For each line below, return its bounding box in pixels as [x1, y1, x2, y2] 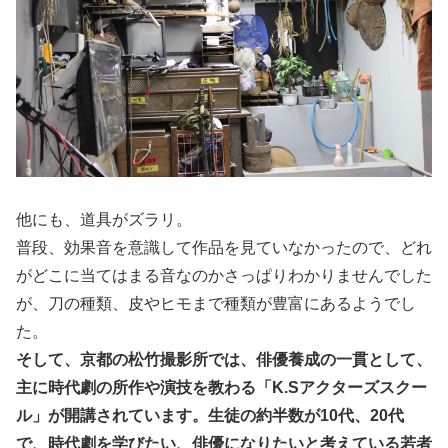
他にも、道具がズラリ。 [16, 210, 192, 228]
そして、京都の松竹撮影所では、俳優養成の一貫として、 [16, 350, 432, 368]
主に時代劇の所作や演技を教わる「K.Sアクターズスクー [16, 378, 427, 396]
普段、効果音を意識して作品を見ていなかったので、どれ [16, 238, 432, 256]
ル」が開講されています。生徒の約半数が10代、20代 [16, 406, 404, 424]
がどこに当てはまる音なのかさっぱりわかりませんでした [16, 266, 432, 284]
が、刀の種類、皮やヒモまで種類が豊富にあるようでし [16, 294, 416, 312]
